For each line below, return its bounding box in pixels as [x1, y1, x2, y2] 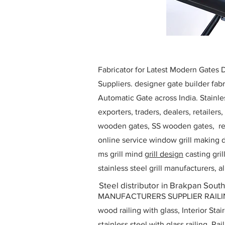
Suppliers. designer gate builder [98, 79, 209, 88]
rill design [149, 150, 183, 158]
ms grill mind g [98, 150, 149, 158]
